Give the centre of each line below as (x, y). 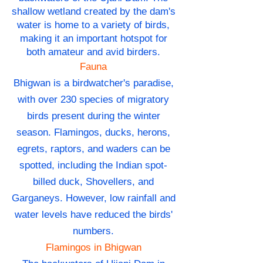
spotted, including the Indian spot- (93, 166)
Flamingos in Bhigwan (93, 248)
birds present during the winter (93, 116)
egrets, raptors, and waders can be (93, 149)
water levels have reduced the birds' (93, 215)
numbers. (93, 231)
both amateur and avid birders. (93, 52)
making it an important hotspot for (93, 39)
